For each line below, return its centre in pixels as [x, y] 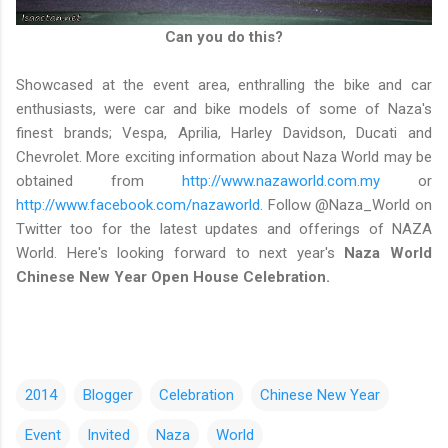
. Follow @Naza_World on [346, 205]
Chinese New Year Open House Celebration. [173, 277]
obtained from [99, 181]
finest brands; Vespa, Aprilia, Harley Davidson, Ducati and [224, 133]
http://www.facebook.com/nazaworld [138, 205]
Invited [108, 435]
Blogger [108, 395]
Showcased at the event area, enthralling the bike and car [224, 85]
